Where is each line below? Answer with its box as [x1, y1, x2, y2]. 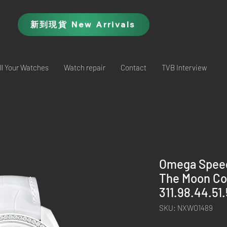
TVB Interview [162, 63, 207, 72]
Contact [121, 63, 146, 72]
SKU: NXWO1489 [159, 203, 213, 212]
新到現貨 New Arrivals [30, 19, 135, 29]
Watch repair [64, 63, 105, 72]
